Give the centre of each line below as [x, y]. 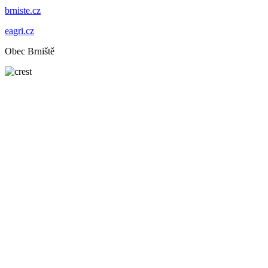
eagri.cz [19, 31]
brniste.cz [23, 10]
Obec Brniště [30, 51]
